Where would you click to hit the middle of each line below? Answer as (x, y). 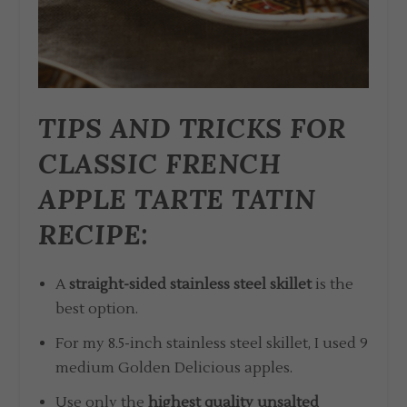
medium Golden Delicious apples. (174, 367)
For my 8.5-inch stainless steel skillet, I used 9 (211, 343)
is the (332, 284)
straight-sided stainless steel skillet (190, 284)
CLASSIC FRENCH (160, 164)
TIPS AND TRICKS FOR (192, 129)
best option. (96, 308)
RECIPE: (94, 235)
